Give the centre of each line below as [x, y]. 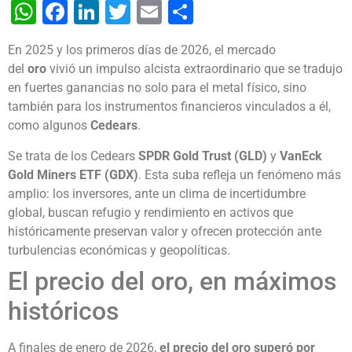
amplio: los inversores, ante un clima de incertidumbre [157, 193]
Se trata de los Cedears [73, 156]
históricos [63, 311]
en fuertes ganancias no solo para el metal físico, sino [157, 88]
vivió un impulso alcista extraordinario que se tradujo [196, 69]
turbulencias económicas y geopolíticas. [119, 250]
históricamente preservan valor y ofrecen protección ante [165, 231]
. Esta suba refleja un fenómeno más [240, 174]
